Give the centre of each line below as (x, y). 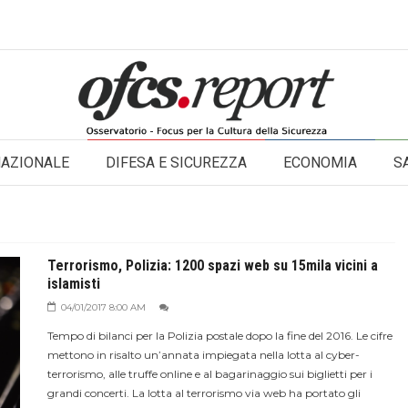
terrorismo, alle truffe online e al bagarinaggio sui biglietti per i (209, 374)
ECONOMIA (320, 163)
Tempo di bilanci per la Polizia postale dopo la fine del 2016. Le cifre (219, 336)
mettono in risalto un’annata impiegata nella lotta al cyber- (203, 355)
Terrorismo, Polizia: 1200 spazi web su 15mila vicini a (212, 265)
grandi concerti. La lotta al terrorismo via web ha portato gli (204, 393)
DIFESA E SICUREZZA (176, 163)
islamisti (73, 284)
